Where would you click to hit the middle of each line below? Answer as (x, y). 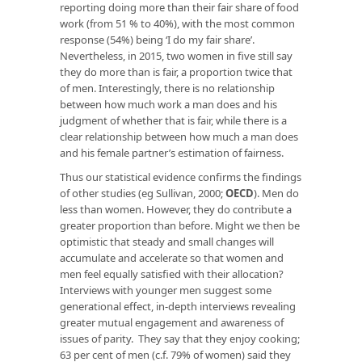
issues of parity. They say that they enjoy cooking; (180, 338)
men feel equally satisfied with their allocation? (172, 274)
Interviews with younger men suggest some (166, 290)
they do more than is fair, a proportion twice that (176, 72)
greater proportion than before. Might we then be (180, 225)
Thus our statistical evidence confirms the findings (181, 177)
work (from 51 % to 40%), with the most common (177, 23)
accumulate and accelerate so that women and (172, 257)
